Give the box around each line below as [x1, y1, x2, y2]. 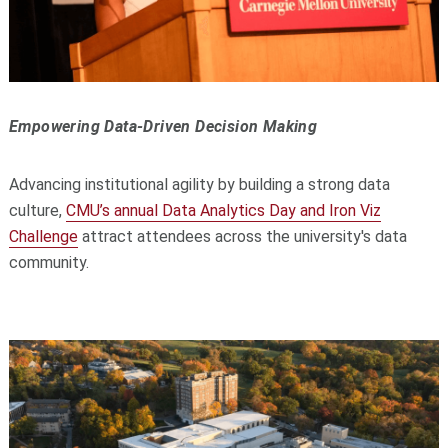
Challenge [8, 226, 78, 246]
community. [8, 252, 89, 272]
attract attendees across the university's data [77, 226, 407, 246]
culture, [8, 200, 66, 220]
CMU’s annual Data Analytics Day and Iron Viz [65, 200, 381, 220]
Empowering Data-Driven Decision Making [8, 116, 318, 136]
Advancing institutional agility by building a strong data [8, 174, 390, 194]
